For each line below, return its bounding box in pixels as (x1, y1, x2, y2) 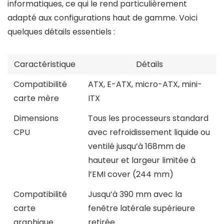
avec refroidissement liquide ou (88, 126, 210, 138)
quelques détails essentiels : (7, 26, 115, 37)
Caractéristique (14, 58, 75, 70)
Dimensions (13, 112, 58, 124)
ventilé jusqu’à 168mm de (88, 140, 185, 152)
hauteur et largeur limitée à (88, 154, 195, 166)
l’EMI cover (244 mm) (88, 168, 173, 180)
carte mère (13, 92, 59, 104)
